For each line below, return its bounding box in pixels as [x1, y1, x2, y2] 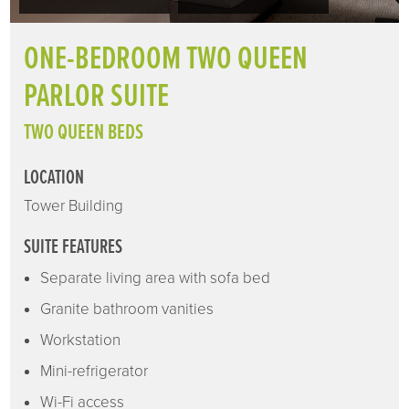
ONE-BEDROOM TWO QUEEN [24, 37, 309, 81]
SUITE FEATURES [24, 234, 123, 260]
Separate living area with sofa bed [40, 267, 271, 288]
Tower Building [24, 195, 124, 215]
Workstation [40, 330, 121, 350]
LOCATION [24, 164, 85, 191]
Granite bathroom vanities [40, 299, 215, 319]
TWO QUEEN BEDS [24, 118, 144, 147]
